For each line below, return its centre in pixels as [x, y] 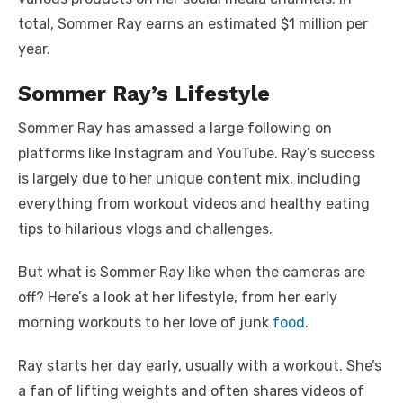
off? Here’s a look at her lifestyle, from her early [178, 298]
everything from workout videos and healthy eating [194, 204]
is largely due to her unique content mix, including [189, 179]
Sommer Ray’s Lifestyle [144, 94]
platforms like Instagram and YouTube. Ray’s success [197, 154]
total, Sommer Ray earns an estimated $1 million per [193, 24]
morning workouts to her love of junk [143, 323]
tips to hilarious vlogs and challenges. [145, 229]
